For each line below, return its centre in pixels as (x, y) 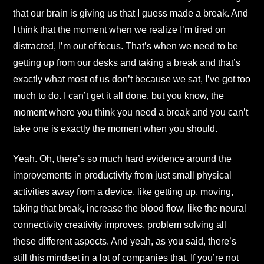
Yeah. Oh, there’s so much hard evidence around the (122, 159)
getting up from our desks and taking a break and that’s (127, 63)
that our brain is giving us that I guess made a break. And (131, 14)
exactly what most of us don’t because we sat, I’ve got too (132, 80)
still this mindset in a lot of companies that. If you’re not (126, 258)
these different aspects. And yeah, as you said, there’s (125, 241)
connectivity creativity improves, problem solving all (120, 225)
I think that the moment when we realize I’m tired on (119, 30)
